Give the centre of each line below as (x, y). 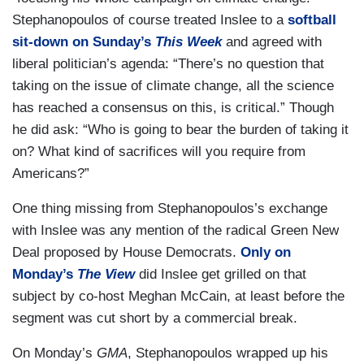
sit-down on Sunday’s (84, 42)
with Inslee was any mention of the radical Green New (175, 231)
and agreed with (272, 42)
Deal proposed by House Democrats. (126, 253)
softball (312, 20)
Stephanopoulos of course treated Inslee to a (150, 20)
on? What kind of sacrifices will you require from (159, 152)
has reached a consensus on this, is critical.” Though (173, 108)
